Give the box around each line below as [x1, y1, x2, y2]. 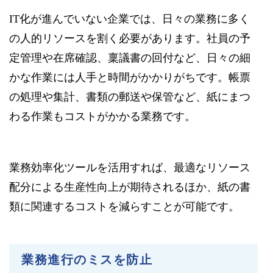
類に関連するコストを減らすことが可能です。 [9, 200, 239, 213]
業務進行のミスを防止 [21, 252, 152, 266]
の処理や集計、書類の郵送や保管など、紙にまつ [9, 90, 250, 103]
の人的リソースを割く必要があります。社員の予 [9, 32, 250, 44]
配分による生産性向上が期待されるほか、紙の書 [9, 180, 250, 193]
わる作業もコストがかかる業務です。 [9, 110, 196, 122]
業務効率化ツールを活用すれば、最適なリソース [9, 161, 250, 174]
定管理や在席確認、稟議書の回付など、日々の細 [9, 51, 250, 64]
